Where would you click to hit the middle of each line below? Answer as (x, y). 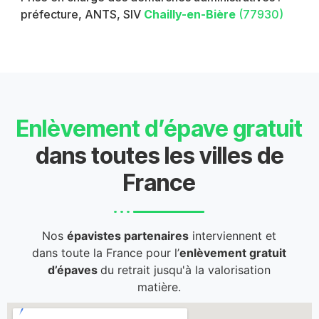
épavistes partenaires (128, 235)
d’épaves (74, 270)
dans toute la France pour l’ (106, 252)
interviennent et (233, 235)
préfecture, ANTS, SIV (81, 14)
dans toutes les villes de (159, 155)
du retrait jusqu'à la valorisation (186, 270)
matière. (159, 287)
